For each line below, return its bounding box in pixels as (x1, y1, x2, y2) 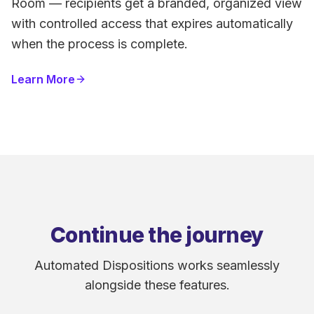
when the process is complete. (11, 36, 188, 52)
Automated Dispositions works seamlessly (34, 258, 280, 273)
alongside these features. (84, 278, 230, 293)
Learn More (11, 72, 75, 87)
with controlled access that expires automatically (11, 16, 293, 32)
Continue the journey (50, 222, 264, 248)
